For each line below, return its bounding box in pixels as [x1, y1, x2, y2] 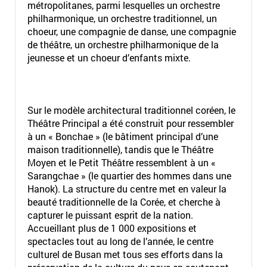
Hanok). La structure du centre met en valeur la [27, 182, 226, 195]
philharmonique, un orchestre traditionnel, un [27, 12, 217, 24]
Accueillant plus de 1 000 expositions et [27, 222, 197, 234]
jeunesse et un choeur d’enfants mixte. [27, 51, 191, 64]
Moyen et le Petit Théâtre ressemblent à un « [27, 156, 216, 169]
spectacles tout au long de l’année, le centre [27, 235, 213, 247]
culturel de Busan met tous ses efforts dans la [27, 248, 223, 260]
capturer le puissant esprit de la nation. [27, 209, 193, 221]
